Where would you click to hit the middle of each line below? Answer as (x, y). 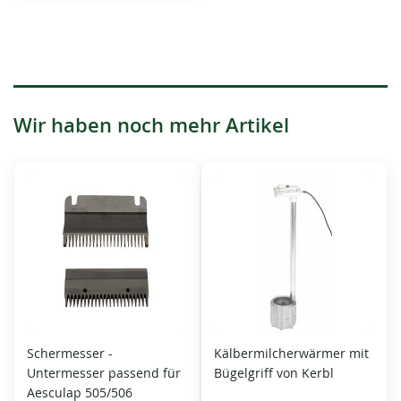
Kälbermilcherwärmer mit (291, 353)
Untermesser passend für (104, 372)
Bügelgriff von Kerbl (274, 372)
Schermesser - (70, 353)
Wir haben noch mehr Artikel (151, 125)
